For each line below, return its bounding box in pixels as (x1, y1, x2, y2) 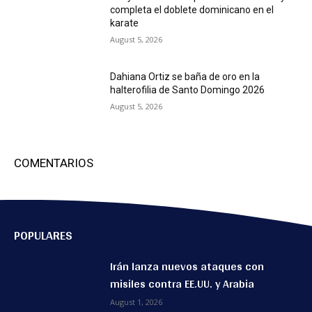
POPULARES (14, 224, 72, 247)
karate (110, 17, 139, 29)
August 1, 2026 (110, 297, 163, 308)
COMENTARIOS (14, 156, 93, 171)
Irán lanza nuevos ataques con (110, 256, 265, 277)
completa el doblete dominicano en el (110, 3, 274, 15)
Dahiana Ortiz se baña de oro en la (110, 71, 260, 83)
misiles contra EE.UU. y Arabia (110, 274, 255, 295)
